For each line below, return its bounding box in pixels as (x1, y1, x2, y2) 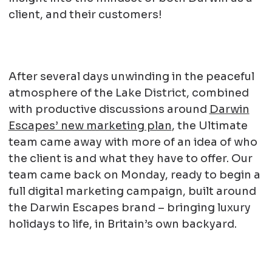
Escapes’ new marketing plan (8, 119, 172, 133)
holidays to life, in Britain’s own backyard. (8, 217, 237, 231)
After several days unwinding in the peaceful (8, 70, 254, 84)
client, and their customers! (8, 8, 162, 22)
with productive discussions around (8, 103, 209, 117)
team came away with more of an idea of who (8, 135, 257, 149)
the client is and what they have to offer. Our (8, 152, 253, 166)
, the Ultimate (171, 119, 248, 133)
